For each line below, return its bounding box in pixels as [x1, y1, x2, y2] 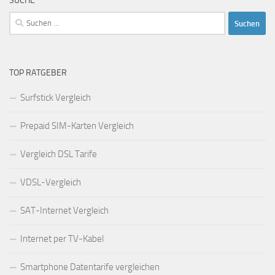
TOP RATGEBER [9, 68, 67, 79]
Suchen [9, 13, 37, 25]
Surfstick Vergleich [20, 92, 91, 104]
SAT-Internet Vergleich [20, 205, 109, 217]
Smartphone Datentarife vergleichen [20, 261, 160, 273]
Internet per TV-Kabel [20, 233, 104, 245]
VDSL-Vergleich [20, 177, 81, 188]
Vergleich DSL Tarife [20, 149, 97, 160]
